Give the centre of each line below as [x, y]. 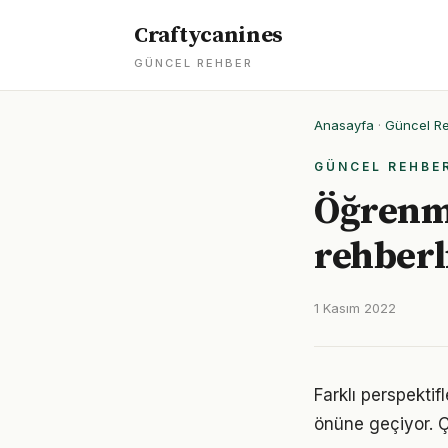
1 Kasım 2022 [355, 308]
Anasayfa [344, 125]
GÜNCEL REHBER [193, 63]
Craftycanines [209, 35]
